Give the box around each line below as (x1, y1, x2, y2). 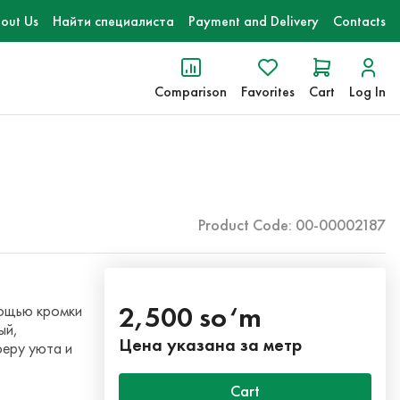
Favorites (241, 83, 295, 100)
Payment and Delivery (188, 12, 319, 29)
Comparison (154, 83, 227, 100)
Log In (349, 83, 386, 100)
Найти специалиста (53, 12, 174, 29)
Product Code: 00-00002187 (198, 215, 386, 235)
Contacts (333, 12, 386, 29)
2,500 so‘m (119, 299, 262, 335)
